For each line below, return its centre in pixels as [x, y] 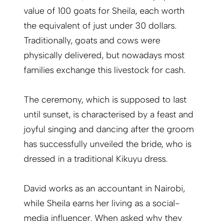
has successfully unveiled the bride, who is [108, 144]
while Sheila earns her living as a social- [102, 203]
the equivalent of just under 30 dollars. [100, 26]
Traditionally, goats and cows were [92, 41]
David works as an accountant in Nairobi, [104, 189]
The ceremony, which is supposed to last [105, 100]
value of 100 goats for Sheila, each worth [104, 11]
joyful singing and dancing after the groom [109, 129]
